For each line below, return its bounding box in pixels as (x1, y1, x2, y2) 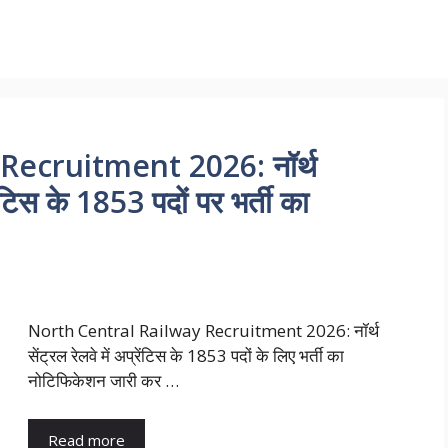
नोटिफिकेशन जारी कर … (28, 369, 179, 393)
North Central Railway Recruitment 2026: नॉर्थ (28, 319, 379, 343)
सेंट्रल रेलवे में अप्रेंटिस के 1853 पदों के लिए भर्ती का (28, 344, 344, 368)
